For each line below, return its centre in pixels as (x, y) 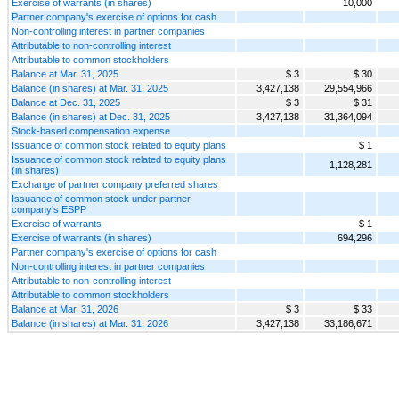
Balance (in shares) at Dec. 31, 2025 (91, 116)
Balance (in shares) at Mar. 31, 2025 (90, 88)
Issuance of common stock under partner (101, 198)
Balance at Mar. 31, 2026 (65, 309)
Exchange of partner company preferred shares (115, 184)
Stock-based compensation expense (91, 130)
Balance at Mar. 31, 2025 (65, 73)
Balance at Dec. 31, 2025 (66, 102)
